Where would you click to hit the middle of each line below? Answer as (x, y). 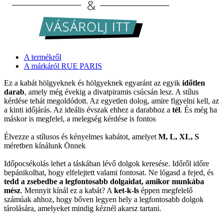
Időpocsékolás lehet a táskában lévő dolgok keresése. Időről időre (107, 163)
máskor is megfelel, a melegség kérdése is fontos (80, 118)
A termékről (43, 57)
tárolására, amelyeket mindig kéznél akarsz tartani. (83, 208)
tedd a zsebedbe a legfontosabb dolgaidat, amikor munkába (104, 181)
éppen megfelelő (166, 190)
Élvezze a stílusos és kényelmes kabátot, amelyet (81, 136)
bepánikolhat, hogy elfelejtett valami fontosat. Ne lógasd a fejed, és (109, 172)
